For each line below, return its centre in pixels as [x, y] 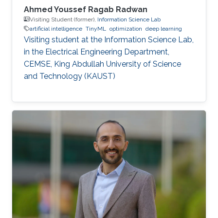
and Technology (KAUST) [70, 76]
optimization [126, 28]
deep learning [164, 28]
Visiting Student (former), [64, 19]
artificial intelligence [56, 28]
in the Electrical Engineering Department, [97, 52]
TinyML [96, 28]
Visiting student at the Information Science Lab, [109, 39]
